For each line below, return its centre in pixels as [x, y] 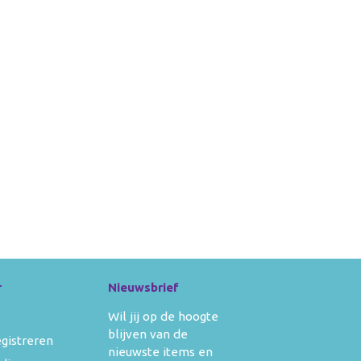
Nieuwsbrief [144, 288]
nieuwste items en [161, 352]
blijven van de [148, 334]
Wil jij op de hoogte [164, 317]
